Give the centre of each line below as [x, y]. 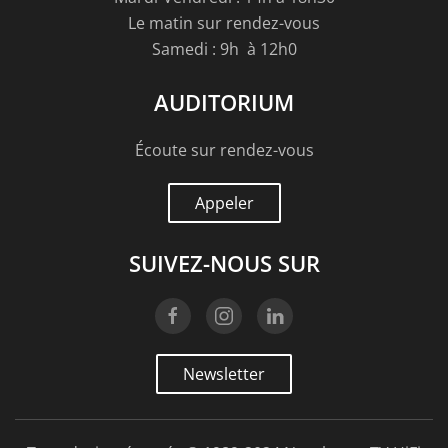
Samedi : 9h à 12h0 [224, 49]
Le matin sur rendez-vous [224, 23]
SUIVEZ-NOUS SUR [224, 263]
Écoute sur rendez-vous [224, 150]
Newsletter [224, 374]
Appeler [224, 203]
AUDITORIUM [224, 102]
